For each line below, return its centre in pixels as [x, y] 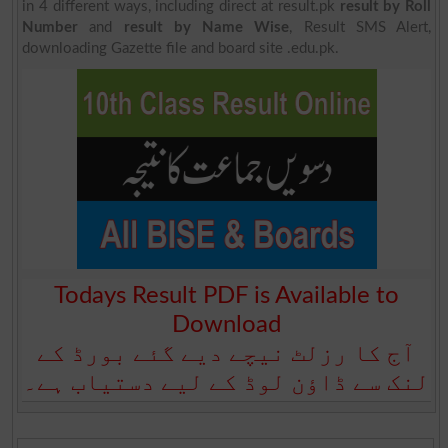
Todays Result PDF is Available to [226, 295]
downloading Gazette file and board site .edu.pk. [181, 48]
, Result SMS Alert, [360, 27]
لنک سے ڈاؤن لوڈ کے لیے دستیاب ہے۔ [226, 382]
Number [50, 27]
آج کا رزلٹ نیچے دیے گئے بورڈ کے [226, 353]
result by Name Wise [206, 27]
